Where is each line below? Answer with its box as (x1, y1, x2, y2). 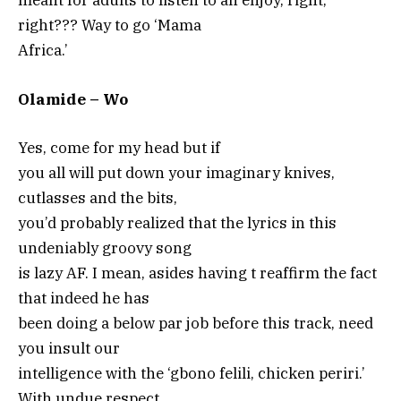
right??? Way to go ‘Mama (18, 15, 201, 36)
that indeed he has (18, 287, 149, 308)
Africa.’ (18, 40, 68, 61)
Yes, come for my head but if (18, 137, 220, 158)
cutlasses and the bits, (18, 187, 177, 208)
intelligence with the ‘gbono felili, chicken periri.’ (18, 363, 365, 383)
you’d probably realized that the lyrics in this (18, 212, 337, 233)
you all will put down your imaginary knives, (18, 162, 335, 183)
